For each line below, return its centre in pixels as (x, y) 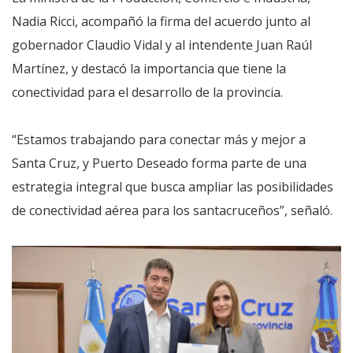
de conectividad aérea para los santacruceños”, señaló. (172, 210)
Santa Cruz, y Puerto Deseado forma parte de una (159, 163)
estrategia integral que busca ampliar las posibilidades (173, 187)
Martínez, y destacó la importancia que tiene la (149, 69)
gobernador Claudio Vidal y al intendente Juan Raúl (162, 45)
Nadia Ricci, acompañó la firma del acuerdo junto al (161, 21)
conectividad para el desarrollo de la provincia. (147, 92)
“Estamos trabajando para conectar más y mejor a (159, 139)
